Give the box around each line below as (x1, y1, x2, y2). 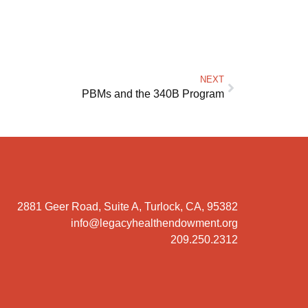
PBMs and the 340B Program (82, 88, 224, 100)
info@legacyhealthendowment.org (71, 217, 238, 230)
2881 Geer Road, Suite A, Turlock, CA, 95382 (17, 201, 238, 213)
